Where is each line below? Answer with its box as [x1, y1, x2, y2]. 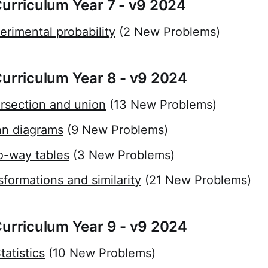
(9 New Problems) [63, 123, 168, 138]
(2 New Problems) [115, 25, 220, 39]
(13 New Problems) [106, 98, 217, 112]
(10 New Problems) [45, 246, 156, 261]
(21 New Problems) [141, 173, 251, 188]
